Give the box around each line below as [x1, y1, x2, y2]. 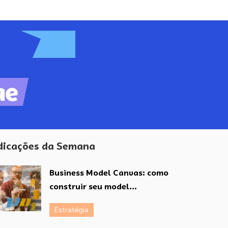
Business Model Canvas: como [49, 167, 168, 179]
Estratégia [54, 206, 89, 215]
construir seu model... [49, 181, 137, 192]
